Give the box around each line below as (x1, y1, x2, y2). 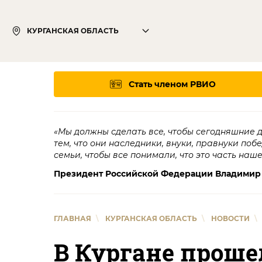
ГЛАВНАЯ (54, 214, 91, 223)
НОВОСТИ (211, 214, 250, 223)
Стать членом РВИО (129, 79, 216, 89)
